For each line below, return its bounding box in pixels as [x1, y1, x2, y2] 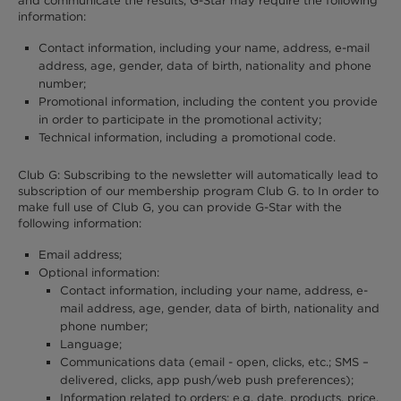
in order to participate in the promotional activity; [38, 111, 322, 127]
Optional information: [38, 264, 160, 280]
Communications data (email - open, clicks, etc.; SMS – [59, 354, 369, 370]
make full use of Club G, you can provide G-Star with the [18, 200, 342, 216]
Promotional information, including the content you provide [38, 93, 379, 109]
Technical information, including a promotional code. [38, 129, 337, 145]
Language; [59, 336, 122, 352]
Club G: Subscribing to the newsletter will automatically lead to [18, 167, 378, 183]
